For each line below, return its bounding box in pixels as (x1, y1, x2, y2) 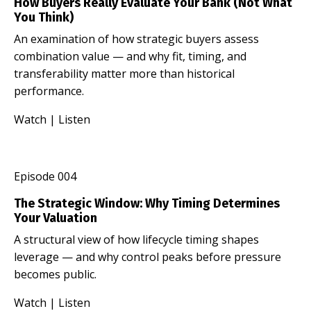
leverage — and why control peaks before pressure (14, 249, 281, 264)
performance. (14, 83, 84, 99)
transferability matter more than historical (14, 65, 235, 81)
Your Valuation (14, 210, 97, 226)
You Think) (14, 9, 74, 25)
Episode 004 (14, 168, 76, 184)
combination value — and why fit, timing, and (14, 48, 246, 64)
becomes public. (14, 266, 96, 282)
